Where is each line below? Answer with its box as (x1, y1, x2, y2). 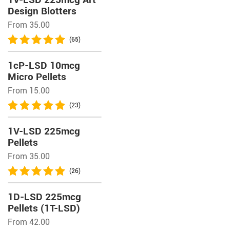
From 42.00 (8, 217, 50, 227)
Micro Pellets (8, 71, 66, 83)
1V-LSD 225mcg (8, 125, 80, 137)
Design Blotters (8, 5, 76, 17)
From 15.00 (8, 86, 50, 95)
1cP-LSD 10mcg (8, 60, 80, 71)
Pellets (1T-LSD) (8, 202, 80, 214)
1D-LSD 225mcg (8, 191, 81, 203)
